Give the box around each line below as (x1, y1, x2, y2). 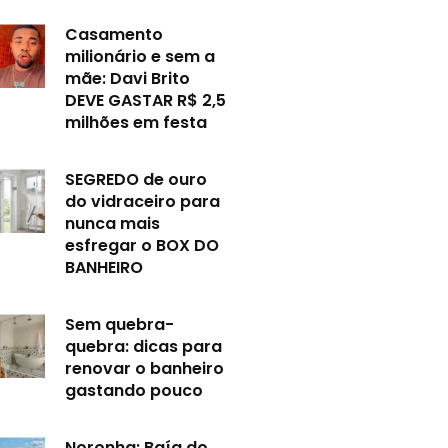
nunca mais (65, 212, 161, 236)
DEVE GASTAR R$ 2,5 (65, 89, 227, 113)
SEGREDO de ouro (65, 168, 208, 192)
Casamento (65, 23, 164, 47)
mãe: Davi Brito (65, 67, 191, 91)
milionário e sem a (65, 45, 216, 69)
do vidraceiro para (65, 190, 221, 214)
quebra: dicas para (65, 335, 223, 359)
